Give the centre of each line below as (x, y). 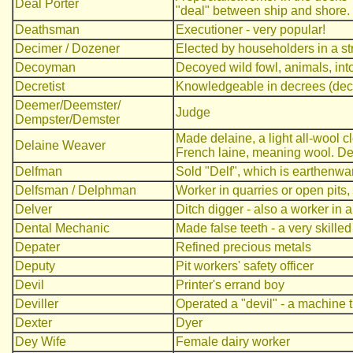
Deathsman (47, 30)
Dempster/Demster (67, 119)
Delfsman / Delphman (76, 190)
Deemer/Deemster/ (68, 105)
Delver (33, 209)
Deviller (37, 304)
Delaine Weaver (60, 145)
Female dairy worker (233, 342)
